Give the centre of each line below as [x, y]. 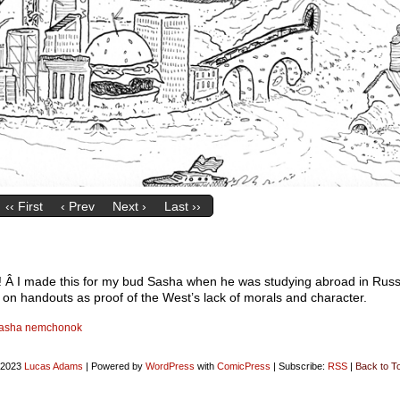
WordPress [170, 366]
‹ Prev [77, 207]
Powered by [117, 366]
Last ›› [182, 207]
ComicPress [243, 366]
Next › [129, 207]
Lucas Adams [53, 366]
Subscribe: [301, 366]
